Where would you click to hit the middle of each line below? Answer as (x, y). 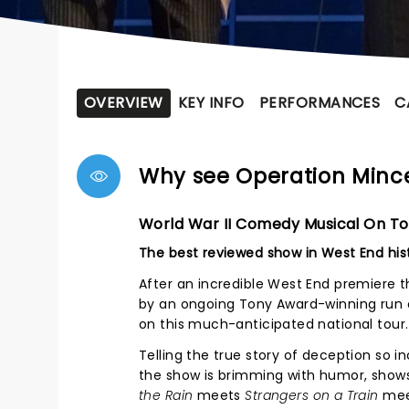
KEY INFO (211, 103)
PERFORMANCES (320, 103)
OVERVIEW (124, 103)
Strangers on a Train (312, 395)
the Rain (166, 395)
